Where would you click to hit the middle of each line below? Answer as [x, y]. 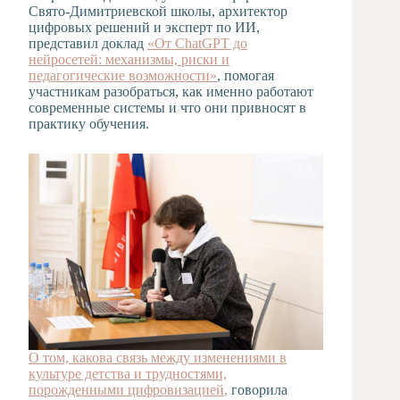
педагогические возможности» [123, 75]
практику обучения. [89, 123]
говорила [258, 389]
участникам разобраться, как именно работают [171, 91]
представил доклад [88, 43]
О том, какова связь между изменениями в [158, 357]
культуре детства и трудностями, [128, 373]
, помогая [246, 75]
